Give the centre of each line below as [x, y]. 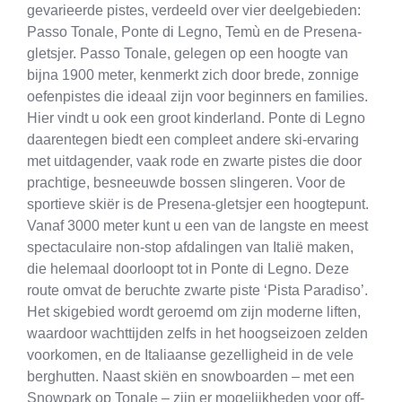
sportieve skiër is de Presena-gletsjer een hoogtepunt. [198, 204]
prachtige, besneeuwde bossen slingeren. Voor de [186, 182]
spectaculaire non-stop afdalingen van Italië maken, [190, 247]
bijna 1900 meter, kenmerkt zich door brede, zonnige [193, 74]
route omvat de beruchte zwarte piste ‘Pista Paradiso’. [197, 290]
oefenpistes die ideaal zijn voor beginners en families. [197, 96]
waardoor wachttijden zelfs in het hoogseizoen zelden [197, 333]
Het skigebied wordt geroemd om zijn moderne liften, [194, 311]
